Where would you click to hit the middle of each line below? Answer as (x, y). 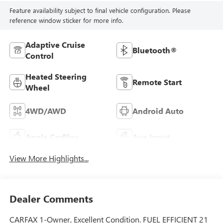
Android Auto (158, 111)
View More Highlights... (49, 158)
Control (39, 56)
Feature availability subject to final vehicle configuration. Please (100, 10)
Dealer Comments (51, 199)
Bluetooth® (155, 50)
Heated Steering (56, 77)
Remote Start (157, 82)
